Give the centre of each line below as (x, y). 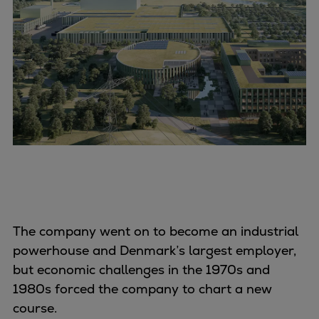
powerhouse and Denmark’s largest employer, (155, 250)
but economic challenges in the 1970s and (141, 269)
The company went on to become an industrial (156, 231)
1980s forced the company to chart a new (142, 288)
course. (37, 308)
